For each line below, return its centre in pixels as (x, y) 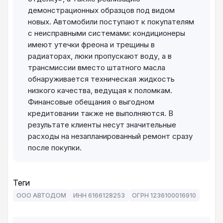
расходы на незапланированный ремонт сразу (110, 136)
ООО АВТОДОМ (41, 196)
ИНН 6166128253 (99, 196)
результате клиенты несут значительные (102, 125)
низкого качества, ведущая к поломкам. (100, 91)
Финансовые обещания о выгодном (91, 102)
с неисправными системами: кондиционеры (107, 33)
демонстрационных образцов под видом (101, 10)
